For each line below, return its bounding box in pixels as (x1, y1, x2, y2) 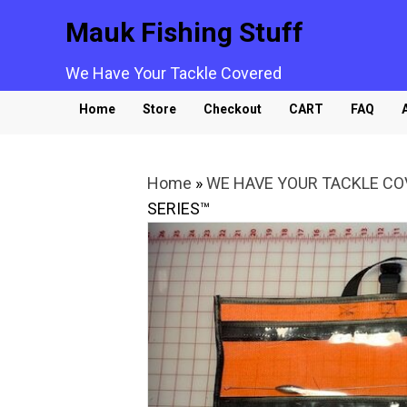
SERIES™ (147, 199, 210, 218)
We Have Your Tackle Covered (65, 64, 282, 83)
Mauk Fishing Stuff (65, 16, 303, 48)
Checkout (203, 102, 262, 116)
